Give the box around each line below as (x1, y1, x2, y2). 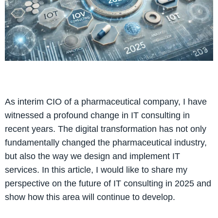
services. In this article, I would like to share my (5, 164, 187, 175)
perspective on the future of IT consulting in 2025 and (5, 178, 211, 188)
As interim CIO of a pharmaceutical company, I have (5, 96, 207, 107)
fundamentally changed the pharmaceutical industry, (5, 137, 207, 147)
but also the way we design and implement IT (5, 151, 180, 161)
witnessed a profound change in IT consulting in (5, 110, 190, 120)
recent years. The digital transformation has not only (5, 124, 206, 134)
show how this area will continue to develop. (5, 192, 175, 202)
